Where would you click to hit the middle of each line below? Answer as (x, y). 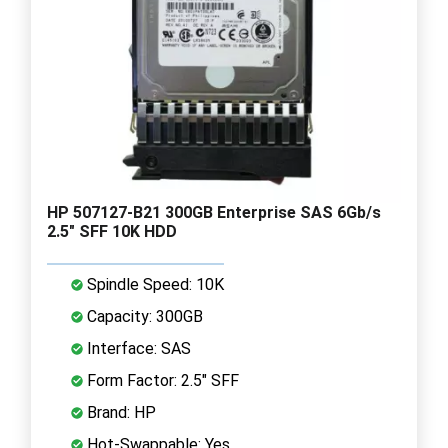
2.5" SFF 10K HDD (112, 231)
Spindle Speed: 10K (153, 284)
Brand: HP (119, 412)
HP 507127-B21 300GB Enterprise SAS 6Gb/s (214, 212)
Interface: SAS (137, 348)
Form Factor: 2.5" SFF (161, 380)
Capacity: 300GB (143, 316)
